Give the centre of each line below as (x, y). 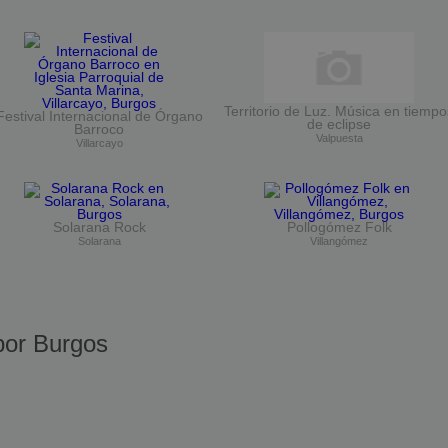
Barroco (99, 129)
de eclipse (339, 125)
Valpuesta (339, 138)
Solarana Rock (99, 227)
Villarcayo (99, 142)
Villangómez (339, 240)
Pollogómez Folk (339, 227)
